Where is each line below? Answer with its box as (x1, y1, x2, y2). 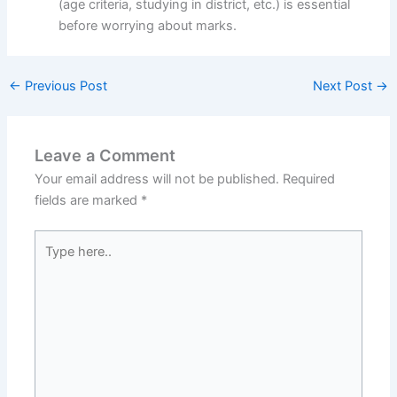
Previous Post (20, 78, 107, 95)
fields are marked (35, 192, 142, 209)
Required (283, 171, 336, 188)
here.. (34, 253, 68, 270)
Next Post (313, 78, 377, 95)
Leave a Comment (35, 145, 176, 166)
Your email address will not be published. (35, 171, 280, 188)
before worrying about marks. (58, 18, 237, 35)
